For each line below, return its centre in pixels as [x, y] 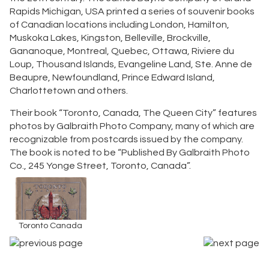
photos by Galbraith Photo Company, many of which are [132, 126]
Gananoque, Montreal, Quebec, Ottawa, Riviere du [122, 51]
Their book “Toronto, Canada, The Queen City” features [133, 113]
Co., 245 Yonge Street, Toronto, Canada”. [100, 165]
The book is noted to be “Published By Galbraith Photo [129, 152]
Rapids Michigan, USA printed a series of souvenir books [132, 11]
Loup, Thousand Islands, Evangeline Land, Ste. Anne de [131, 64]
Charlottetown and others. [68, 90]
